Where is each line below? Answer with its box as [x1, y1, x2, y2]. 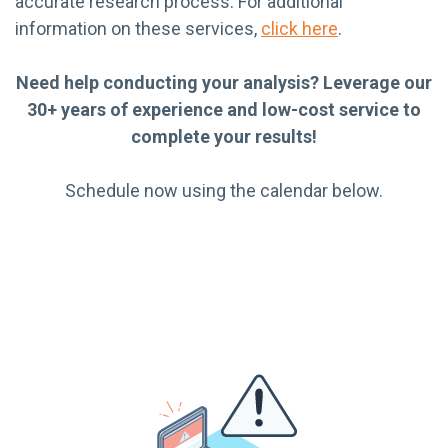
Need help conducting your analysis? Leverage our [16, 71, 432, 93]
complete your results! [131, 125, 317, 147]
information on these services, [15, 17, 261, 39]
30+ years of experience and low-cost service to [27, 98, 421, 120]
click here [261, 17, 338, 39]
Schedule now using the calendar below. [65, 179, 383, 201]
